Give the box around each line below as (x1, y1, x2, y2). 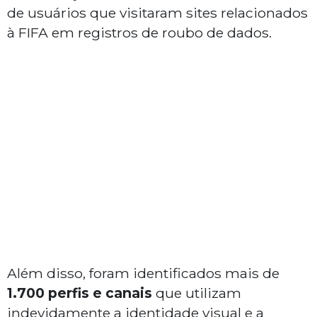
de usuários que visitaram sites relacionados (7, 4, 308, 22)
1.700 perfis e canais (7, 284, 152, 302)
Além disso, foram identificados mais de (7, 265, 279, 282)
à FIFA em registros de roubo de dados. (7, 24, 272, 42)
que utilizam (152, 284, 241, 302)
